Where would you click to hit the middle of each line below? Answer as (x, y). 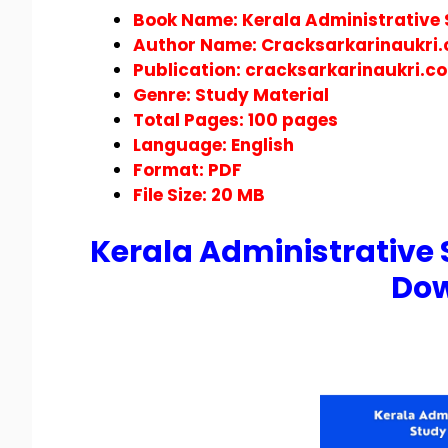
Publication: (189, 70)
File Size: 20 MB (199, 195)
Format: (170, 170)
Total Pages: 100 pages (235, 120)
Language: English (213, 145)
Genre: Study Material (231, 95)
